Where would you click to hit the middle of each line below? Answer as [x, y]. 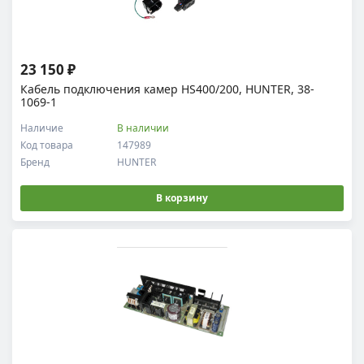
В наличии [143, 128]
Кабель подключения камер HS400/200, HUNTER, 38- [167, 89]
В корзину [182, 198]
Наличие [42, 128]
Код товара [47, 145]
